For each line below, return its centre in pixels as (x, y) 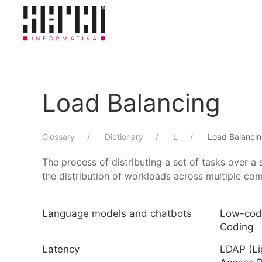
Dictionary (124, 137)
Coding (236, 227)
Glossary (58, 137)
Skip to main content (73, 33)
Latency (61, 249)
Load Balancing (131, 103)
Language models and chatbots (117, 213)
